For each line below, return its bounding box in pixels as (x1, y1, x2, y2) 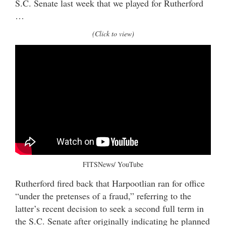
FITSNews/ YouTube (83, 159, 143, 169)
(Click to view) (92, 29, 134, 39)
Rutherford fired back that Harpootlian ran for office (15, 177, 205, 189)
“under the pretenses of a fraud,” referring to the (15, 189, 191, 202)
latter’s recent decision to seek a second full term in (15, 202, 204, 214)
